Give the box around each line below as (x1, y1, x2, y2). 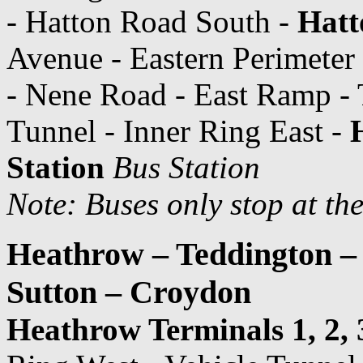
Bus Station (113, 149, 260, 185)
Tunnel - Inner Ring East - (6, 113, 350, 148)
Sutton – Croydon (6, 273, 251, 310)
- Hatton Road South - (6, 3, 297, 39)
